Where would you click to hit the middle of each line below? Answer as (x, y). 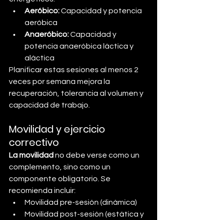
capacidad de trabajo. (49, 105)
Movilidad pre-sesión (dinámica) (81, 202)
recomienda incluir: (42, 190)
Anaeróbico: (47, 34)
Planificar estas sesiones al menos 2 (74, 69)
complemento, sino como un (60, 167)
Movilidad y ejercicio (58, 129)
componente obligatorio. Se (60, 179)
